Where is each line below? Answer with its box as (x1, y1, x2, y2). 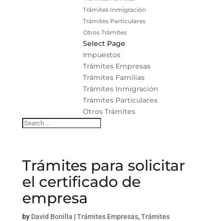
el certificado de (22, 172, 141, 191)
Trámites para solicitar (22, 156, 185, 175)
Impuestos (82, 50, 120, 59)
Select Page (82, 38, 125, 48)
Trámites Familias (82, 73, 145, 82)
